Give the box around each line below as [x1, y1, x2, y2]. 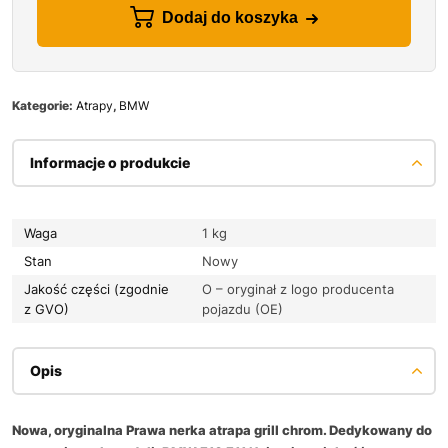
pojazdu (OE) [202, 300, 283, 317]
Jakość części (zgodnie [24, 280, 169, 297]
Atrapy [76, 97, 113, 113]
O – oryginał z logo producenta [202, 280, 394, 297]
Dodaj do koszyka [162, 9, 298, 27]
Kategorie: [12, 97, 76, 113]
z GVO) [24, 300, 69, 317]
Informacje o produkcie [30, 153, 190, 171]
